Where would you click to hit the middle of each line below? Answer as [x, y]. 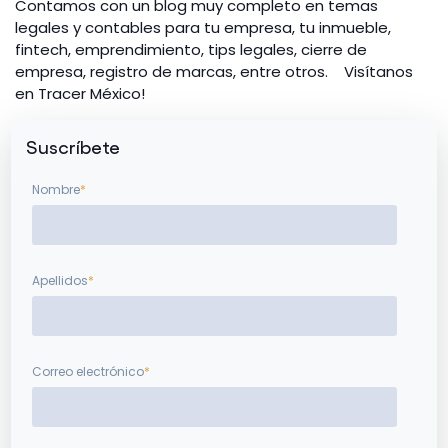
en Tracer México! [80, 93]
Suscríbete [73, 145]
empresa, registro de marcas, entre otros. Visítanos [214, 71]
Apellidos [60, 280]
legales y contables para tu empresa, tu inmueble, [203, 27]
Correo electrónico [88, 371]
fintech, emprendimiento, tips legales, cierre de [191, 49]
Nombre [56, 189]
